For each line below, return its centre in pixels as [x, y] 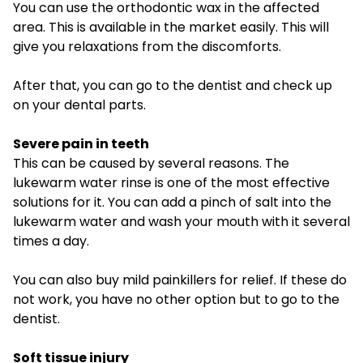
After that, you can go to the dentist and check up [173, 86]
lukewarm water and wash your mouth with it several [181, 222]
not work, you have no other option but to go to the [176, 300]
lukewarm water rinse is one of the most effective [171, 183]
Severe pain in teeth [81, 144]
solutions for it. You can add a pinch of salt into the [172, 203]
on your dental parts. [79, 105]
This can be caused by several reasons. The [151, 164]
